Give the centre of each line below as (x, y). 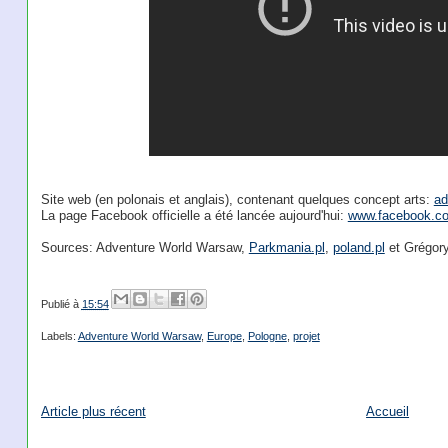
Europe (224, 336)
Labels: (59, 336)
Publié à (61, 303)
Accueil (388, 411)
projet (306, 336)
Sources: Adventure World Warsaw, (144, 248)
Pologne (267, 336)
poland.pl (358, 248)
